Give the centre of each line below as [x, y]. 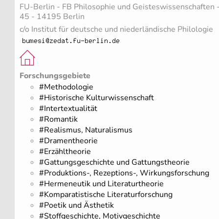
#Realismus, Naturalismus [86, 130]
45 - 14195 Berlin [52, 16]
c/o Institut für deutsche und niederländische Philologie [116, 30]
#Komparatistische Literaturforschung [106, 195]
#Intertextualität [68, 109]
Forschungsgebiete [55, 76]
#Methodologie [66, 87]
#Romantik [58, 120]
